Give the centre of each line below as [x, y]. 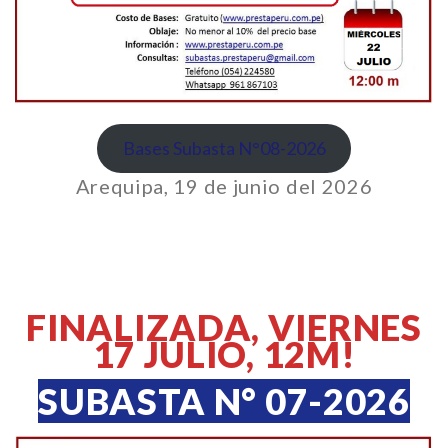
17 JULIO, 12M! [224, 354]
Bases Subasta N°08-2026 [224, 148]
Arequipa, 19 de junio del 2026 [224, 186]
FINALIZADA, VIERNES [224, 327]
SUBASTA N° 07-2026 [224, 401]
